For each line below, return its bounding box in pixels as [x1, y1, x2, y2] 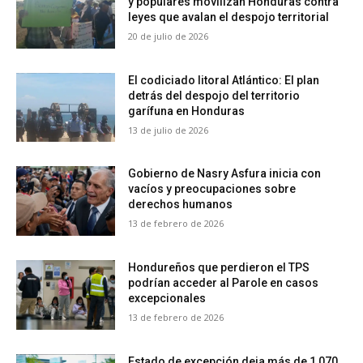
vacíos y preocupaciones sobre [128, 182, 297, 196]
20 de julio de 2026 [128, 30, 209, 43]
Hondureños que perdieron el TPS [128, 261, 310, 275]
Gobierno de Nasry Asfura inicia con [128, 167, 322, 181]
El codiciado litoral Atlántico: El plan [128, 73, 320, 87]
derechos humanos [128, 198, 233, 211]
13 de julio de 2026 [128, 123, 209, 136]
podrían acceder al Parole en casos [128, 276, 319, 290]
